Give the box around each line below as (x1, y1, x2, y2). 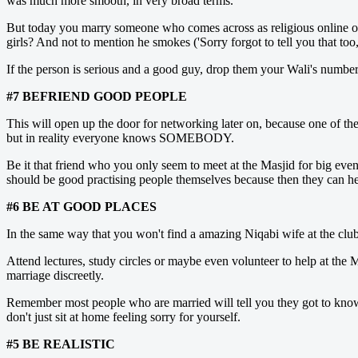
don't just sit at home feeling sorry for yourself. (6, 309, 241, 324)
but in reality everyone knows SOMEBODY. (6, 130, 234, 145)
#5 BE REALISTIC (6, 336, 115, 351)
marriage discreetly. (6, 268, 104, 282)
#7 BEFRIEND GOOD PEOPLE (6, 89, 187, 103)
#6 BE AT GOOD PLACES (6, 199, 157, 213)
